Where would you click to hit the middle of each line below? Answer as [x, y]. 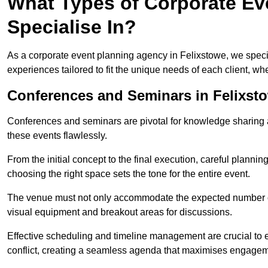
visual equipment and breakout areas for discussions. [120, 212]
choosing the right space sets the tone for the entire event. [129, 174]
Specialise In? [72, 27]
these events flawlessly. [57, 136]
